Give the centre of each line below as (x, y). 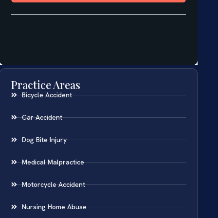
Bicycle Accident (47, 95)
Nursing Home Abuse (54, 207)
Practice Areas (46, 84)
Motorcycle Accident (53, 184)
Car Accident (42, 117)
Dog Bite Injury (44, 139)
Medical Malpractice (53, 162)
